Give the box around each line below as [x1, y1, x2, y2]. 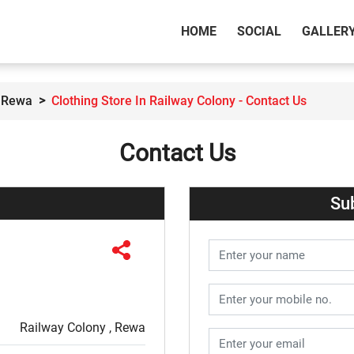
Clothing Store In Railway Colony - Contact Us [51, 93, 307, 109]
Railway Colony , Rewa [20, 319, 145, 335]
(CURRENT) [216, 23, 281, 39]
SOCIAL [237, 24, 281, 40]
